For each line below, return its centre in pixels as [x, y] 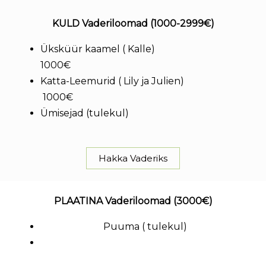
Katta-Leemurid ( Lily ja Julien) [142, 81]
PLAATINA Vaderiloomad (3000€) [133, 201]
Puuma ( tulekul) [147, 227]
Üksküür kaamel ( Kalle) [144, 49]
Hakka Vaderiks [133, 158]
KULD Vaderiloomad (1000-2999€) [133, 23]
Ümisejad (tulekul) [87, 113]
